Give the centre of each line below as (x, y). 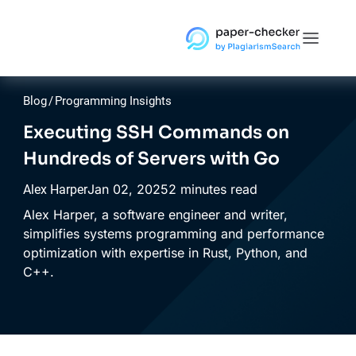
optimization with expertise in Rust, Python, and (165, 253)
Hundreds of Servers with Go (151, 159)
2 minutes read (213, 189)
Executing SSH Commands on (156, 132)
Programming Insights (113, 101)
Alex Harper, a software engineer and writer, (155, 215)
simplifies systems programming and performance (173, 234)
